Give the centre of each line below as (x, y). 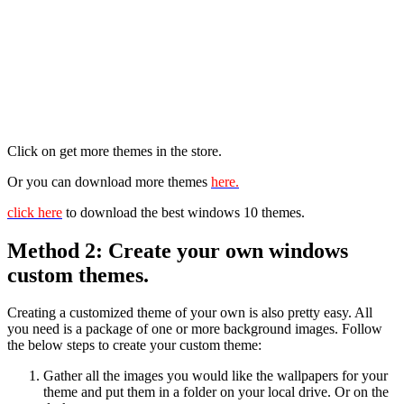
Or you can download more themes (109, 181)
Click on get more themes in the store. (115, 151)
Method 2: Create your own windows (178, 250)
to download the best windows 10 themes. (184, 212)
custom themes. (78, 275)
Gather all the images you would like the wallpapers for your (216, 376)
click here (35, 212)
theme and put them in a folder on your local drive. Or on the (216, 392)
